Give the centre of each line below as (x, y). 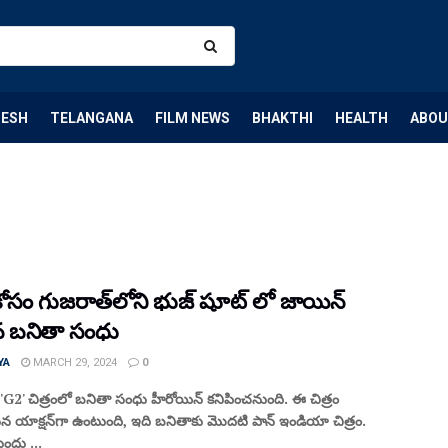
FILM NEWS (192, 117)
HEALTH (361, 117)
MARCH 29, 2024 (73, 362)
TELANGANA (91, 117)
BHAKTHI (282, 117)
